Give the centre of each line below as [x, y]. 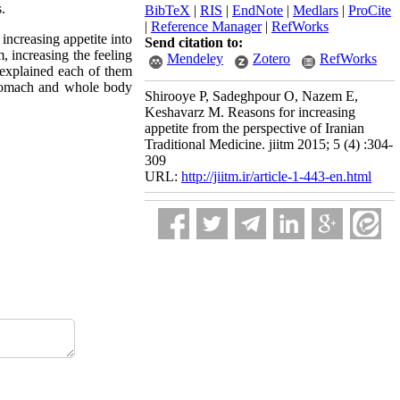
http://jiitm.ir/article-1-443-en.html [276, 176]
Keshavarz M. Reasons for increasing [250, 112]
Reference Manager [206, 26]
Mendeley [195, 58]
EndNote [258, 10]
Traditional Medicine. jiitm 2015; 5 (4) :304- [269, 144]
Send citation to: [194, 42]
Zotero [271, 58]
